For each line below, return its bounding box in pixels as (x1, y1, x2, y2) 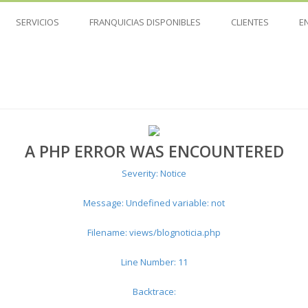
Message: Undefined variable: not (83, 196, 225, 209)
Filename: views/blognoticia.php (87, 225, 221, 239)
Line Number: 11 (120, 255, 188, 268)
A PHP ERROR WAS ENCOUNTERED (24, 140, 284, 162)
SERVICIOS (16, 16, 59, 28)
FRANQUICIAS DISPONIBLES (89, 16, 201, 28)
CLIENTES (231, 16, 269, 28)
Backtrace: (132, 285, 176, 298)
